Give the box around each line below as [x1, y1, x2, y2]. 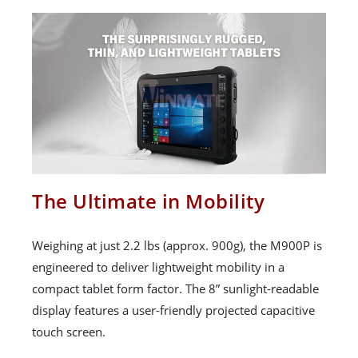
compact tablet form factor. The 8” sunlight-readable [32, 280, 319, 296]
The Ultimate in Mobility [32, 187, 265, 214]
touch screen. [32, 323, 105, 340]
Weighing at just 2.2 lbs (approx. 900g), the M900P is [32, 237, 322, 253]
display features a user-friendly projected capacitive [32, 301, 315, 318]
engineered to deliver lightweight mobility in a [32, 258, 284, 275]
